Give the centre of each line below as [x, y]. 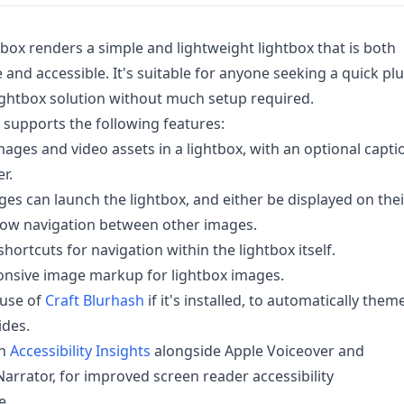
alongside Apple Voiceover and [257, 351]
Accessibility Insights [80, 351]
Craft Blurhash [95, 301]
